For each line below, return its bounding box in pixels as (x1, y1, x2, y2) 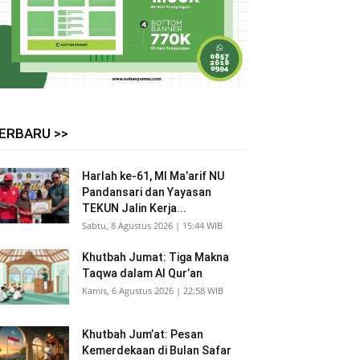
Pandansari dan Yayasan (82, 186, 211, 198)
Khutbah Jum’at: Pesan (82, 328, 203, 341)
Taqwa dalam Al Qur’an (82, 267, 202, 280)
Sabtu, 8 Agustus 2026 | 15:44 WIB (82, 219, 223, 231)
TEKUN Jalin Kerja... (82, 202, 186, 215)
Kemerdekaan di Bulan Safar (82, 344, 231, 357)
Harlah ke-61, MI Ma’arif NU (82, 170, 224, 182)
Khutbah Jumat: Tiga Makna (82, 251, 229, 264)
